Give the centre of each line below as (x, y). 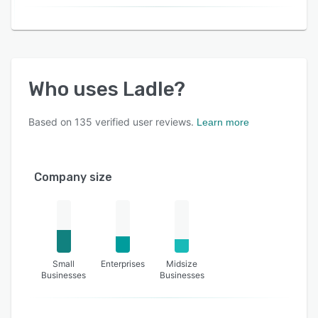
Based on (51, 122)
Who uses (76, 89)
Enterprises (122, 264)
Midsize (182, 264)
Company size (73, 177)
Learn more (223, 122)
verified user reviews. (143, 122)
